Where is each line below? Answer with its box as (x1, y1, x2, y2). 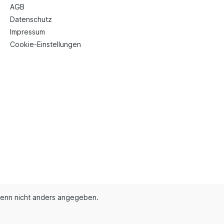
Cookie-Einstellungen (10, 40, 81, 49)
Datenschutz (10, 15, 52, 24)
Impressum (10, 27, 45, 36)
